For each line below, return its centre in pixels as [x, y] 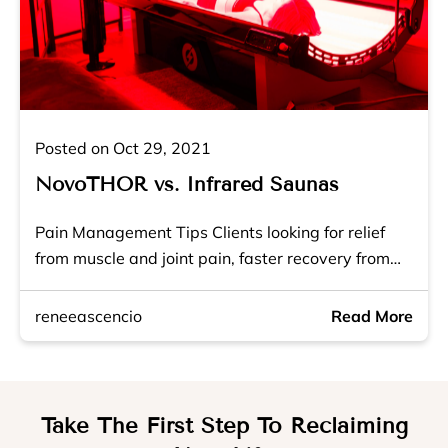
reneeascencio [88, 316]
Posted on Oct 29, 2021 [123, 148]
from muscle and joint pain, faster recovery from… [218, 258]
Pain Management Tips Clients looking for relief [210, 232]
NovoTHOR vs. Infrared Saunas [187, 185]
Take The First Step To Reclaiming [224, 426]
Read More [372, 316]
